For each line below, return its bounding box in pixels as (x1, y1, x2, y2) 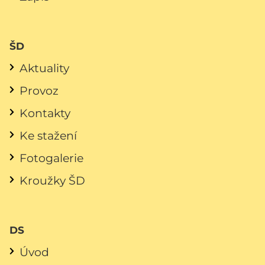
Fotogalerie (20, 150, 83, 165)
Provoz (20, 83, 59, 98)
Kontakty (20, 105, 70, 120)
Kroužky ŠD (20, 173, 85, 188)
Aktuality (20, 60, 69, 75)
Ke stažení (20, 128, 77, 143)
